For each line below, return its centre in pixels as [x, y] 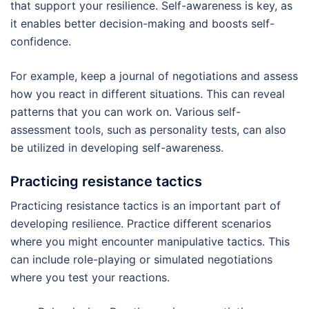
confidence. [41, 41]
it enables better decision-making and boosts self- [142, 23]
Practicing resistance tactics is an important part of [146, 205]
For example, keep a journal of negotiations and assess [154, 76]
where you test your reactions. [90, 277]
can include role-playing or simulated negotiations [141, 259]
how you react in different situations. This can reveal [148, 93]
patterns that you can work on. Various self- [126, 111]
